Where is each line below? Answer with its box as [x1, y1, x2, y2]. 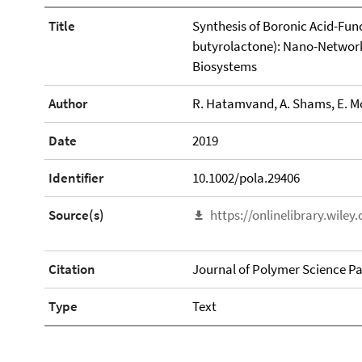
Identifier [48, 169, 103, 187]
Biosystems [192, 57, 257, 75]
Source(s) [48, 206, 104, 224]
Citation [48, 260, 95, 279]
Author [48, 95, 87, 112]
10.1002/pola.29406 [192, 169, 300, 187]
